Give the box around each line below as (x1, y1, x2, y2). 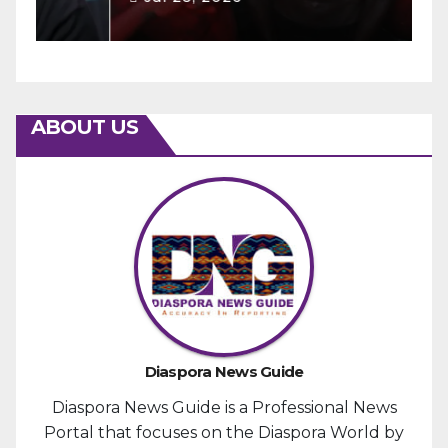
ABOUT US (31, 115, 138, 139)
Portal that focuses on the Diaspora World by (44, 423, 404, 442)
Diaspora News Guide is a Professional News (51, 398, 397, 417)
